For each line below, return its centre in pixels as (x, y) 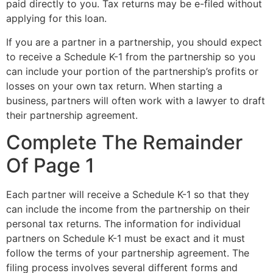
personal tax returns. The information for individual (123, 223)
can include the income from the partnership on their (128, 209)
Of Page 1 (50, 165)
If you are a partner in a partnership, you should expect (134, 42)
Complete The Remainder (124, 142)
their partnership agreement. (72, 115)
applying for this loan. (56, 19)
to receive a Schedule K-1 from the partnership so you (131, 56)
